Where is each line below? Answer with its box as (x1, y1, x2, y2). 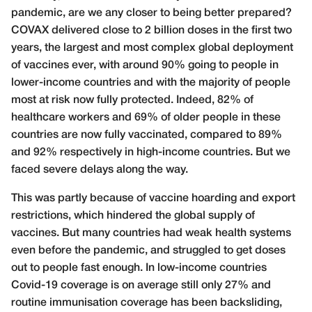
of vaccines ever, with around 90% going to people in (11, 60, 279, 70)
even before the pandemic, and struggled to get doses (11, 245, 286, 256)
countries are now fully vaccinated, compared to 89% (11, 130, 282, 140)
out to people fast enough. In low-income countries (11, 263, 267, 273)
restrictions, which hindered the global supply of (11, 210, 255, 221)
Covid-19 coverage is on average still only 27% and (11, 280, 271, 290)
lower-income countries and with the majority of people (11, 77, 290, 88)
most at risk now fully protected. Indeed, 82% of (11, 95, 253, 105)
